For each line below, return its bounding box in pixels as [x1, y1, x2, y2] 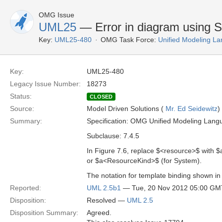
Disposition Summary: [10, 209, 78, 217]
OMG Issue [39, 11, 74, 19]
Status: [10, 92, 32, 100]
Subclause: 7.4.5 [87, 132, 139, 140]
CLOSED [90, 94, 112, 100]
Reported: [10, 184, 41, 192]
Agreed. [87, 209, 111, 217]
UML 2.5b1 [87, 184, 121, 192]
